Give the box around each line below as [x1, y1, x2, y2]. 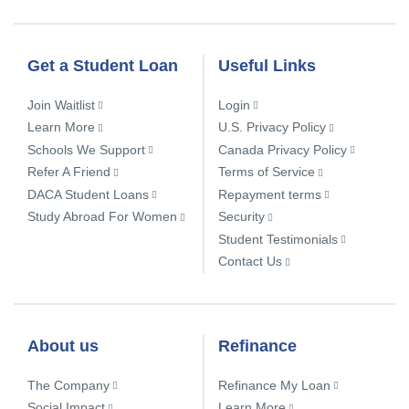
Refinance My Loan [218, 377, 330, 392]
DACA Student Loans [27, 186, 149, 201]
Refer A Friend [27, 163, 110, 179]
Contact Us [218, 253, 282, 268]
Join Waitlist [27, 97, 95, 111]
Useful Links [218, 57, 316, 75]
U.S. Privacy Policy [218, 119, 326, 134]
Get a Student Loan [27, 57, 178, 75]
